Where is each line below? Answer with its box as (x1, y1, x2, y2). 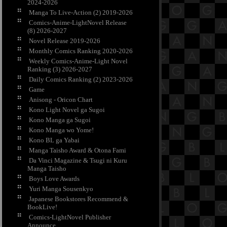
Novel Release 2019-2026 (29, 37, 100, 45)
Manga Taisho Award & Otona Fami (29, 146, 126, 155)
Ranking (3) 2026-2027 (27, 65, 92, 73)
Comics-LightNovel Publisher (29, 213, 111, 221)
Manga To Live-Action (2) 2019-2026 (29, 9, 133, 17)
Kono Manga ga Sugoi (29, 116, 91, 124)
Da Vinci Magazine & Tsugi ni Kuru (29, 157, 127, 165)
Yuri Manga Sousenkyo (29, 185, 93, 193)
